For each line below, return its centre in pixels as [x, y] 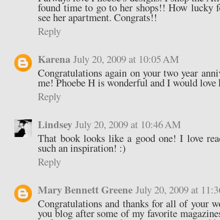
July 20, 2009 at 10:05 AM [126, 59]
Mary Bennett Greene [85, 190]
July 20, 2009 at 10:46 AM [128, 124]
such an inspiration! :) [82, 148]
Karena [54, 59]
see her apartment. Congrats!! [98, 17]
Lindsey [55, 124]
